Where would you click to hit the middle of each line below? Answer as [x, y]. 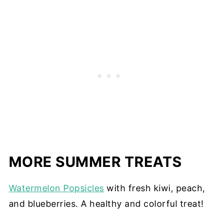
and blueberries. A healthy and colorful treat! [106, 203]
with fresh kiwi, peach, [154, 188]
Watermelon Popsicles [56, 188]
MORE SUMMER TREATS [95, 162]
